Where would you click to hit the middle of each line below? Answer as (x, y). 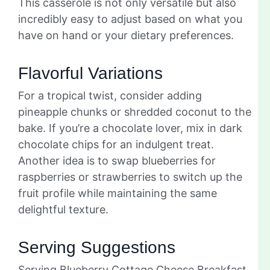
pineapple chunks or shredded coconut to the (135, 112)
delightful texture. (63, 210)
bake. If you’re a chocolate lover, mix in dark (130, 128)
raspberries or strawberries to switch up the (130, 177)
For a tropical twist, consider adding (110, 96)
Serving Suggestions (97, 248)
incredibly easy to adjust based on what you (130, 19)
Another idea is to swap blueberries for (117, 161)
